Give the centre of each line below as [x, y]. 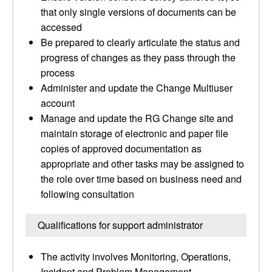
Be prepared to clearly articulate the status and [140, 42]
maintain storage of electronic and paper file [134, 133]
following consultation [87, 194]
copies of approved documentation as [121, 148]
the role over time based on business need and [141, 179]
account [58, 103]
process [58, 73]
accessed [61, 27]
